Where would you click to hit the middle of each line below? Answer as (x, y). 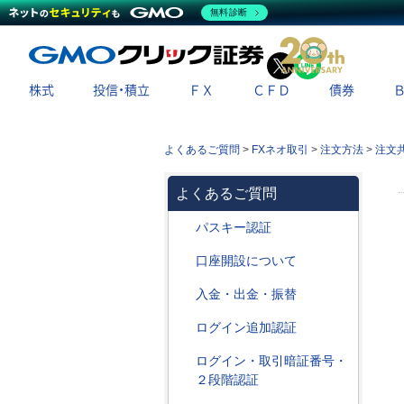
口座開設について (246, 261)
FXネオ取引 (280, 150)
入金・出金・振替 (246, 294)
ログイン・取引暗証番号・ (271, 361)
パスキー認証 (234, 227)
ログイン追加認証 (246, 327)
